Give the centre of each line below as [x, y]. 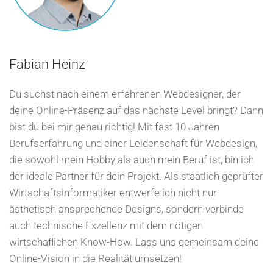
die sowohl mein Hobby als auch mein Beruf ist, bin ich [132, 160]
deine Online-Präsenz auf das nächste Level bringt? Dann [136, 111]
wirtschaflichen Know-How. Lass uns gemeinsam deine [134, 242]
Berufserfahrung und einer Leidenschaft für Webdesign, [133, 144]
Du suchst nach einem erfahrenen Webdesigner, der [125, 94]
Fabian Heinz [47, 65]
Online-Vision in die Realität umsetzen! [95, 259]
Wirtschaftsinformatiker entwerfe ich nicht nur [113, 193]
